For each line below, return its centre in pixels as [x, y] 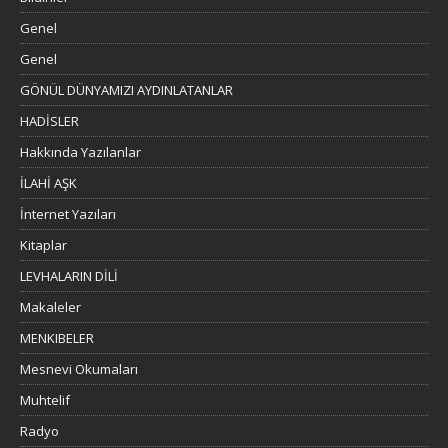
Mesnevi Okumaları [79, 368]
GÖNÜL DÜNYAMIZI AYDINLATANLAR [126, 89]
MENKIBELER [57, 337]
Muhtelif [45, 399]
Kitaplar [43, 244]
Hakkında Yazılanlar [80, 151]
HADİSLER [49, 120]
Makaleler [50, 306]
